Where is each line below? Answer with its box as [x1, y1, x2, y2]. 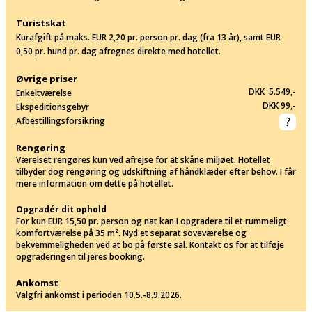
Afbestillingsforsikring [16, 114, 105, 127]
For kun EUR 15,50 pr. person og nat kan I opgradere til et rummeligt [16, 214, 287, 227]
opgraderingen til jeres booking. [16, 250, 145, 263]
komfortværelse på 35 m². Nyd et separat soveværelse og [16, 226, 247, 239]
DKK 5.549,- [247, 85, 296, 97]
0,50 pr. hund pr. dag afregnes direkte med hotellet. [16, 45, 221, 57]
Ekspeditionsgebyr [16, 100, 89, 113]
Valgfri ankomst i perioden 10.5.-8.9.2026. [16, 288, 182, 301]
